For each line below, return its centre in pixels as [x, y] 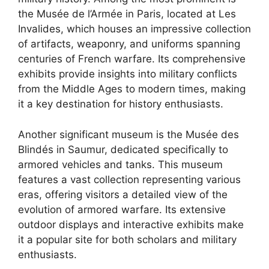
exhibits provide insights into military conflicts [128, 74]
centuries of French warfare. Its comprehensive [132, 59]
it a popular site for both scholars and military [127, 239]
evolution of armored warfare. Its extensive [122, 209]
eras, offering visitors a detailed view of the [123, 194]
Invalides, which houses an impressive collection [134, 29]
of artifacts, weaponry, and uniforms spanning [129, 44]
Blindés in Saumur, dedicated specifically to [123, 149]
